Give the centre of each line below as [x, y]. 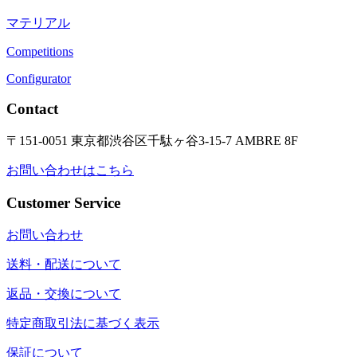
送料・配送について [64, 264]
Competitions [40, 51]
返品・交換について [64, 293]
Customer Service [63, 202]
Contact [32, 109]
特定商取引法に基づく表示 [83, 323]
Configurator [39, 78]
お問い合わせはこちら [70, 171]
